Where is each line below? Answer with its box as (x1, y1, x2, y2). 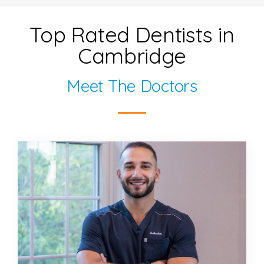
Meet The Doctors (67, 75, 197, 97)
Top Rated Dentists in (29, 21, 235, 48)
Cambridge (78, 42, 186, 70)
